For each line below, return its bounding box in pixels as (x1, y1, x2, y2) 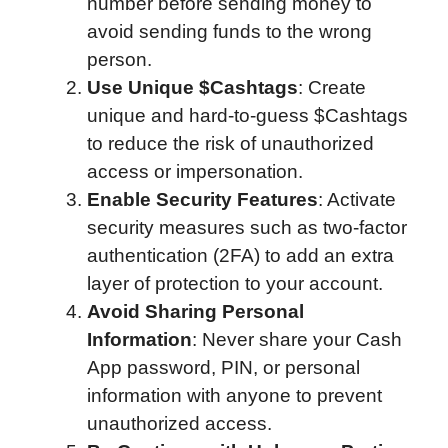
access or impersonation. (87, 161, 303, 183)
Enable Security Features (87, 189, 318, 211)
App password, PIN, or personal (87, 357, 360, 379)
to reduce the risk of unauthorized (87, 133, 374, 155)
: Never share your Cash (192, 329, 402, 351)
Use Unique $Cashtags (87, 77, 298, 99)
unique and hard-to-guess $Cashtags (87, 105, 408, 127)
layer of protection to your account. (87, 273, 383, 295)
